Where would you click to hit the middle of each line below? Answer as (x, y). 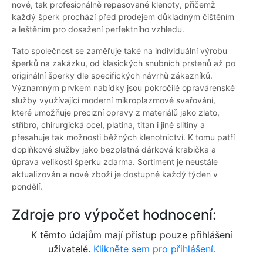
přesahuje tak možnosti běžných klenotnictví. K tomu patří (123, 137)
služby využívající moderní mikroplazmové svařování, (114, 100)
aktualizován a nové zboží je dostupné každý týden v (115, 174)
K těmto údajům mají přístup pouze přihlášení (131, 235)
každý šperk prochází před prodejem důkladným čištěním (123, 17)
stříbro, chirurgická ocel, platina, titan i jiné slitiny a (108, 125)
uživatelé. (70, 249)
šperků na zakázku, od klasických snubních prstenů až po (124, 63)
